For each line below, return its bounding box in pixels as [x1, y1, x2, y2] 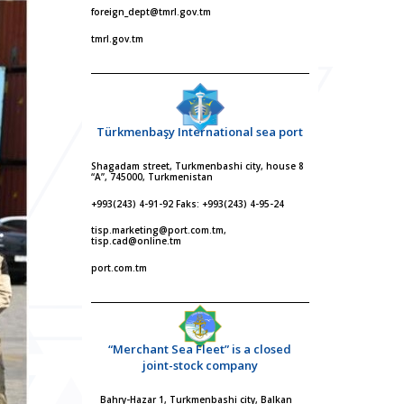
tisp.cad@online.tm [90, 234, 181, 248]
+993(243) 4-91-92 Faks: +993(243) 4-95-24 [90, 197, 284, 210]
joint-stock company [142, 357, 258, 374]
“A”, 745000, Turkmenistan [90, 170, 213, 184]
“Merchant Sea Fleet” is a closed [108, 341, 292, 358]
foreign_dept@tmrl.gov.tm [90, 5, 211, 19]
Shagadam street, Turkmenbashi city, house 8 [90, 160, 304, 173]
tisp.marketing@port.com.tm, [90, 224, 226, 237]
